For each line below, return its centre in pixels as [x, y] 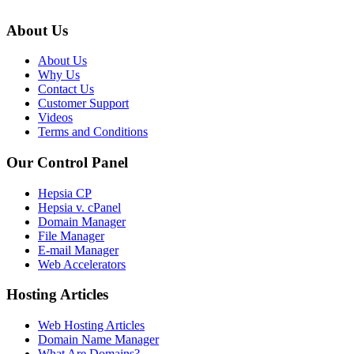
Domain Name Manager [98, 340]
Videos [55, 118]
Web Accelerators [82, 264]
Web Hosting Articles [91, 326]
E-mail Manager [78, 250]
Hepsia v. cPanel [79, 207]
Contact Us [66, 89]
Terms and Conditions [93, 132]
